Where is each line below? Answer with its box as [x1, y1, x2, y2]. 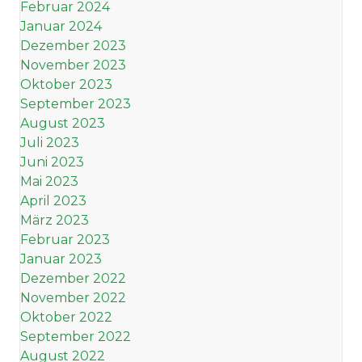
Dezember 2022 [20, 271, 126, 287]
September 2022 [20, 329, 131, 345]
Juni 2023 [20, 154, 84, 170]
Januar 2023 [20, 251, 102, 267]
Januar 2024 [20, 19, 102, 35]
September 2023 [20, 96, 131, 112]
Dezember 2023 [20, 38, 126, 54]
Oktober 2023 [20, 77, 112, 93]
